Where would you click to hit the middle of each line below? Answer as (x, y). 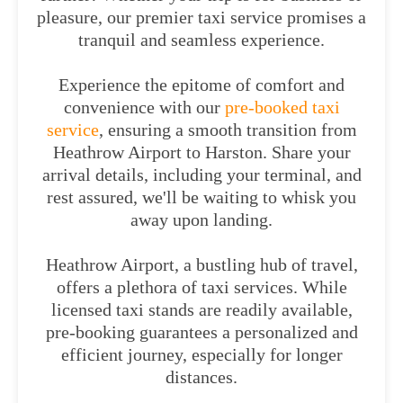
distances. (201, 377)
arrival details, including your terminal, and (201, 175)
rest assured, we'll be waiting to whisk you (201, 197)
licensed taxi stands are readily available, (201, 309)
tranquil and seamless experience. (201, 40)
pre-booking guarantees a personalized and (201, 332)
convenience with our (142, 107)
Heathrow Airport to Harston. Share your (201, 152)
